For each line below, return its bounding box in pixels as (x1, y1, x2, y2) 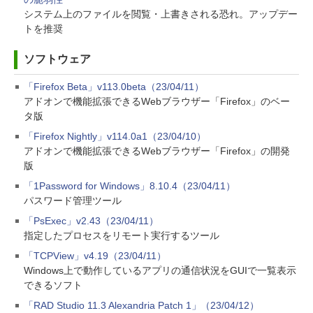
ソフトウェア (24, 53, 91, 65)
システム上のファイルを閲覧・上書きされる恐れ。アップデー (24, 8, 298, 20)
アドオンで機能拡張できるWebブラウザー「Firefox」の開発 (24, 145, 290, 156)
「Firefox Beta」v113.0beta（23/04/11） (24, 81, 204, 92)
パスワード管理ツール (24, 195, 122, 206)
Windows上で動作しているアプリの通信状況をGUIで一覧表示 (24, 265, 296, 276)
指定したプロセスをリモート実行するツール (24, 230, 219, 241)
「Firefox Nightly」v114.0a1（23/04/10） (24, 131, 206, 142)
